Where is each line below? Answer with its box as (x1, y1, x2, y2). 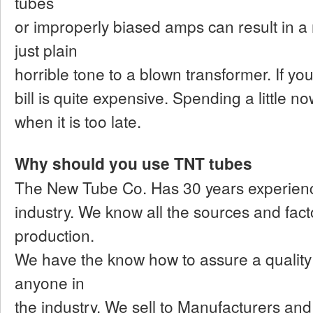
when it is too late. (15, 109, 141, 132)
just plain (15, 38, 78, 61)
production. (15, 223, 94, 246)
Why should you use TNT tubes (15, 151, 252, 175)
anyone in (15, 270, 85, 293)
